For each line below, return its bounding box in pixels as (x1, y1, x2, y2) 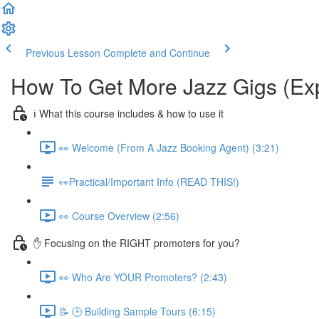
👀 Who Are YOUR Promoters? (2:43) (59, 269, 227, 284)
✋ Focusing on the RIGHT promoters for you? (33, 235, 240, 250)
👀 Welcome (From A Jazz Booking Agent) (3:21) (59, 140, 279, 155)
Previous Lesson (26, 46, 100, 60)
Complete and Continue (103, 46, 210, 60)
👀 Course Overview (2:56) (59, 208, 179, 223)
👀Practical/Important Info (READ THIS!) (59, 174, 239, 189)
